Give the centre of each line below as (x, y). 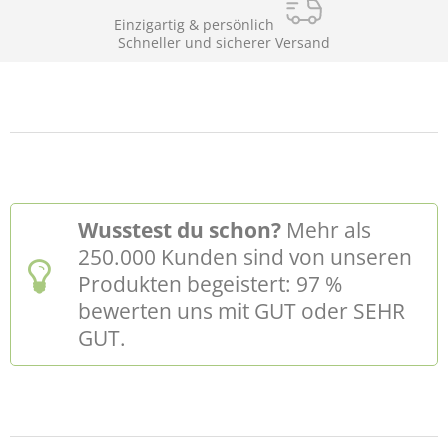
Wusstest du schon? (180, 229)
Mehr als (326, 229)
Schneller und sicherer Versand (224, 42)
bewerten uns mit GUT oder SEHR (242, 310)
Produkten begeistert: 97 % (210, 283)
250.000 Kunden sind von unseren (245, 256)
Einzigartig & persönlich (194, 24)
